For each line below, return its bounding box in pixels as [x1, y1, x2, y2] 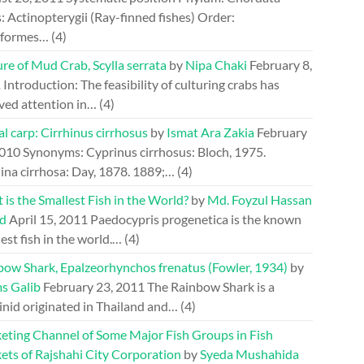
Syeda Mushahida [200, 346, 299, 362]
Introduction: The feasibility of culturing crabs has [3, 76, 279, 92]
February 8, [249, 57, 312, 72]
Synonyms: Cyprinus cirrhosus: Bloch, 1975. [23, 144, 266, 159]
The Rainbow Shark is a [147, 279, 275, 294]
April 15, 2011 [9, 211, 88, 227]
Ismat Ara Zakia [167, 124, 254, 140]
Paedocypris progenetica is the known [90, 211, 301, 227]
